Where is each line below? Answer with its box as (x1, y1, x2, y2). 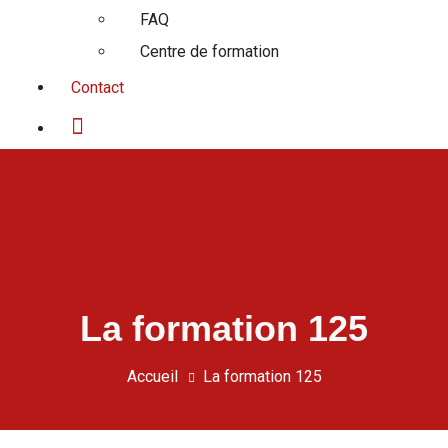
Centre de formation (140, 42, 280, 61)
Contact (71, 78, 124, 97)
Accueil (126, 367, 178, 386)
